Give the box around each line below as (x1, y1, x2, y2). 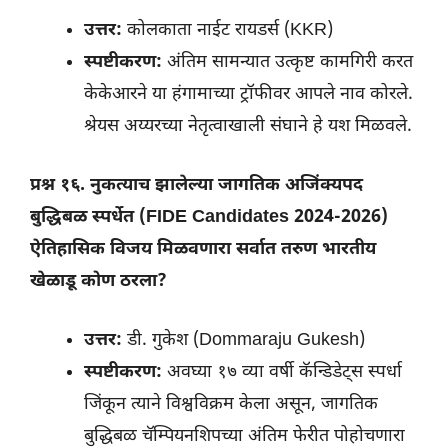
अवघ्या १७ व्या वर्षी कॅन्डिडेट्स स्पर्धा (162, 361, 402, 385)
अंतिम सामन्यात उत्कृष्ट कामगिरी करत (162, 51, 413, 75)
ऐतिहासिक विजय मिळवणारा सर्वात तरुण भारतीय (30, 238, 376, 262)
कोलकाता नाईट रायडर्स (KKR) (122, 19, 333, 43)
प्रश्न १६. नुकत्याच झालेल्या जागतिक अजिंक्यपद (30, 174, 363, 198)
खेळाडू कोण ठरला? (30, 270, 167, 294)
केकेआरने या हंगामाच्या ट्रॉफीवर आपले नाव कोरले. (84, 83, 413, 107)
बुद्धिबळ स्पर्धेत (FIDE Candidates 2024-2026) (30, 206, 388, 230)
